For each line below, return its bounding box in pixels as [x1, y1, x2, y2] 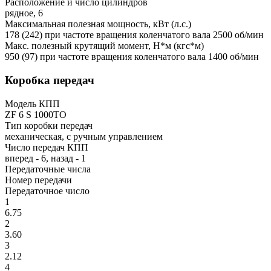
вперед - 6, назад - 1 [5, 152, 86, 163]
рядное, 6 [5, 8, 43, 19]
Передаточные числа [5, 163, 91, 174]
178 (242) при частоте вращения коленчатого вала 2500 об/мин [5, 30, 264, 41]
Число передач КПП [5, 142, 88, 152]
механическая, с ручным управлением [5, 131, 163, 142]
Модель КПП [5, 98, 60, 109]
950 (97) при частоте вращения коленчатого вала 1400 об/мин [5, 51, 259, 62]
